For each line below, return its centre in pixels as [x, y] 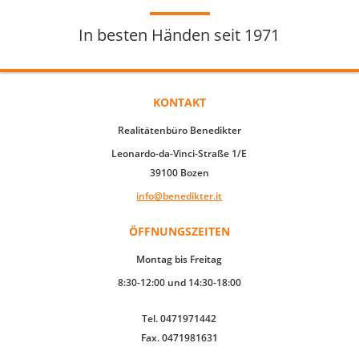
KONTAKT [179, 103]
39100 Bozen [179, 173]
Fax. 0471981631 [179, 338]
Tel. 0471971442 [179, 319]
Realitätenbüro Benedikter [179, 131]
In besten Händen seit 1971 [179, 35]
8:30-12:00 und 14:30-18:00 [179, 283]
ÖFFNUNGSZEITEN [179, 232]
